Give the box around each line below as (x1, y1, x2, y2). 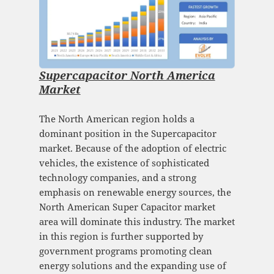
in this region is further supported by (39, 230, 203, 243)
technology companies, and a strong (39, 171, 196, 184)
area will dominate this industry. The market (39, 215, 235, 228)
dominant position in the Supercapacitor (39, 127, 217, 140)
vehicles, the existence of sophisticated (39, 157, 209, 169)
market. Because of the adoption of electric (39, 142, 226, 155)
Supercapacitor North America (39, 68, 215, 83)
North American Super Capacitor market (39, 201, 215, 213)
